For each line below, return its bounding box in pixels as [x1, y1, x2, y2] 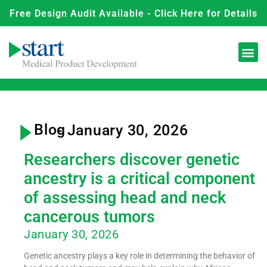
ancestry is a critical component [24, 169, 255, 188]
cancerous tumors [24, 207, 155, 226]
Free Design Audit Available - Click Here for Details [10, 8, 257, 19]
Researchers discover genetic [24, 150, 240, 169]
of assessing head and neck [24, 188, 226, 207]
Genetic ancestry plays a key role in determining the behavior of [24, 250, 255, 260]
